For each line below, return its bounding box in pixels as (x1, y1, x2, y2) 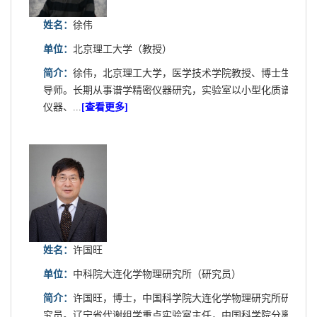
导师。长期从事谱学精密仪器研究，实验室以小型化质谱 (43, 84, 291, 96)
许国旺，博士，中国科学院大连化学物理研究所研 (73, 292, 291, 304)
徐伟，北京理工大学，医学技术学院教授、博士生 (73, 67, 291, 79)
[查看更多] (81, 101, 128, 113)
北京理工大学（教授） (73, 43, 172, 54)
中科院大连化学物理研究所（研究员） (73, 268, 241, 279)
